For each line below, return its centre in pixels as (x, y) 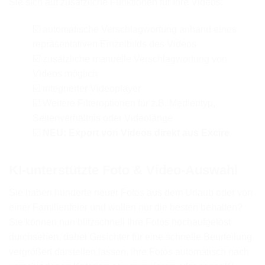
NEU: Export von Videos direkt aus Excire (136, 132)
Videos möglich (65, 73)
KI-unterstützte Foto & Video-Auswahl (123, 170)
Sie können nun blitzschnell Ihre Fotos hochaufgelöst (120, 222)
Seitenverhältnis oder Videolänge (103, 118)
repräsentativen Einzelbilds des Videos (114, 44)
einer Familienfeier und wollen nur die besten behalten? (126, 207)
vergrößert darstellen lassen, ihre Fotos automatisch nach (129, 251)
